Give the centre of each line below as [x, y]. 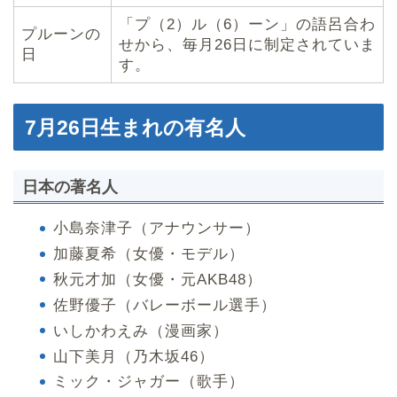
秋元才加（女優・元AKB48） [158, 279]
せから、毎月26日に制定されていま [247, 45]
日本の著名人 [70, 187]
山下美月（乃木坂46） [134, 356]
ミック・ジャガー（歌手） [149, 382]
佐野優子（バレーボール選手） [165, 305]
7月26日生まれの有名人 [135, 127]
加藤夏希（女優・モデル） [149, 254]
